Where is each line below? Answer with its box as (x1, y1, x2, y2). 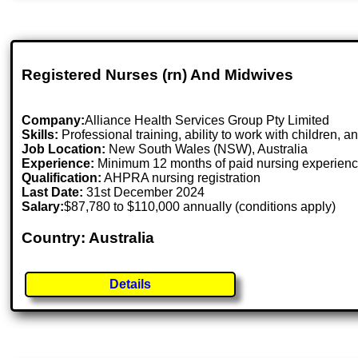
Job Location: (22, 141, 109, 156)
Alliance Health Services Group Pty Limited (85, 113, 330, 127)
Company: (22, 113, 86, 127)
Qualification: (22, 170, 102, 185)
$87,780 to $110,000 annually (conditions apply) (64, 199, 336, 213)
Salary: (22, 199, 65, 213)
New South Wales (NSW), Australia (109, 141, 308, 156)
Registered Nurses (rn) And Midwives (22, 66, 294, 84)
